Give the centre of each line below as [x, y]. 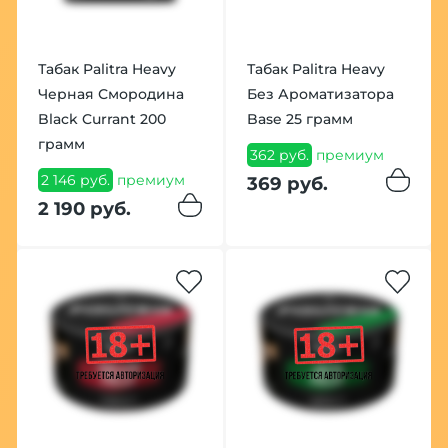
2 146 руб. [75, 180]
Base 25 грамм [299, 119]
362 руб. [279, 155]
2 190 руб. [84, 208]
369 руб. [287, 183]
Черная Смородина [110, 94]
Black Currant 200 [101, 119]
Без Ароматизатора [320, 94]
